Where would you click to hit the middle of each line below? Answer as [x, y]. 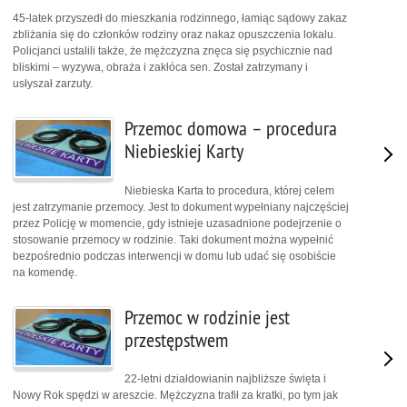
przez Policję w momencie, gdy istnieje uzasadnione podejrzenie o [177, 223]
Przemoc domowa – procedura [231, 129]
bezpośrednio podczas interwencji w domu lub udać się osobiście [174, 256]
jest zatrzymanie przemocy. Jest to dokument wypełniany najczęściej [181, 207]
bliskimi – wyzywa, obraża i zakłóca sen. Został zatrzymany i [160, 68]
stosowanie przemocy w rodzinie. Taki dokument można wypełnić [173, 239]
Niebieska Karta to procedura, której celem [229, 190]
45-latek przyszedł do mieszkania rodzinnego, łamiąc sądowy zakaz [180, 19]
